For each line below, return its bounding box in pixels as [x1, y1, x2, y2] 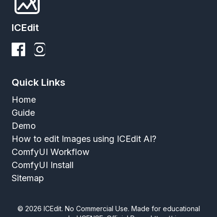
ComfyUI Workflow [12, 147, 90, 157]
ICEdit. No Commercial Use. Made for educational [41, 204, 200, 213]
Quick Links [12, 77, 65, 89]
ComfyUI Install [12, 160, 74, 170]
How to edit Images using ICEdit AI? [12, 134, 156, 144]
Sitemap [12, 173, 44, 184]
